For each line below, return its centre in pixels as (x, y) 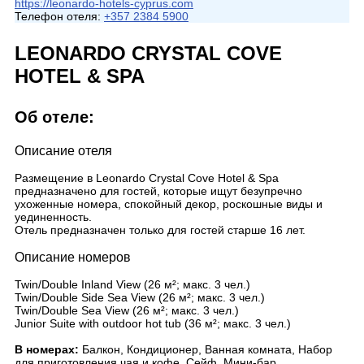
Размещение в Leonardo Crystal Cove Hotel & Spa (147, 178)
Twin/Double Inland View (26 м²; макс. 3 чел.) (132, 284)
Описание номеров (73, 257)
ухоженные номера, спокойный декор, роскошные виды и (169, 204)
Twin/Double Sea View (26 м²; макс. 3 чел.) (127, 310)
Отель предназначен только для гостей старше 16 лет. (160, 230)
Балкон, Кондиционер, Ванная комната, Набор (207, 349)
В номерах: (48, 349)
